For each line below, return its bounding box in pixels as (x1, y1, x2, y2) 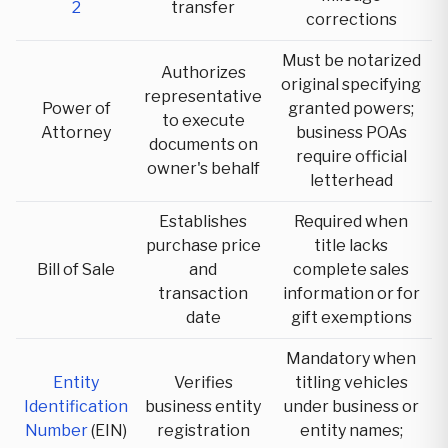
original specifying (281, 75, 421, 94)
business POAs (295, 123, 407, 142)
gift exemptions (290, 308, 412, 327)
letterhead (309, 171, 393, 190)
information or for (282, 284, 420, 303)
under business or (283, 397, 419, 416)
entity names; (299, 421, 403, 440)
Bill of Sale (37, 260, 115, 279)
